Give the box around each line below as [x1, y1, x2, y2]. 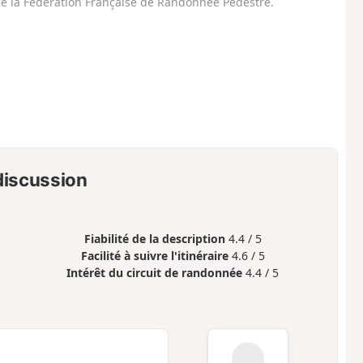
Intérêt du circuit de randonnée [66, 265, 243, 281]
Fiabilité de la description [83, 231, 225, 247]
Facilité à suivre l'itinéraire [80, 248, 228, 264]
